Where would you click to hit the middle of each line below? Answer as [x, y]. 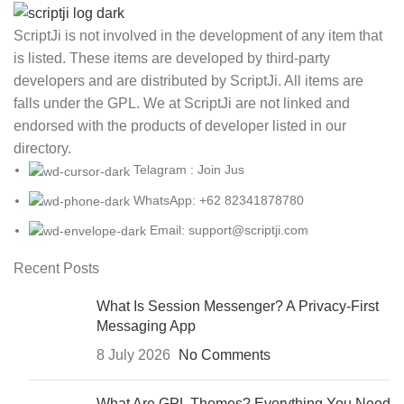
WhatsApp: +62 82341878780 [219, 200]
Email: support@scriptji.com [229, 230]
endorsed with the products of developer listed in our [180, 126]
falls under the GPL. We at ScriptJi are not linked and [182, 104]
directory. [42, 149]
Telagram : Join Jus [189, 170]
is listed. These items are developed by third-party [172, 59]
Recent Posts [56, 269]
